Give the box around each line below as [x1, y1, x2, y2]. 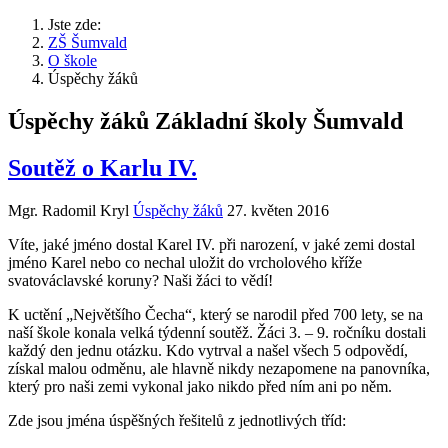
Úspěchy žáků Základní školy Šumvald [8, 107, 403, 134]
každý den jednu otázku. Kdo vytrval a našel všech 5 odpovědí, [8, 341, 408, 359]
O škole [48, 52, 97, 69]
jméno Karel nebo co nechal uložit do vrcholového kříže [8, 253, 362, 271]
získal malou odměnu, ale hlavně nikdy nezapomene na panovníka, [8, 359, 430, 377]
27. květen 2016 [227, 201, 329, 219]
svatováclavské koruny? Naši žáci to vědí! [8, 271, 273, 289]
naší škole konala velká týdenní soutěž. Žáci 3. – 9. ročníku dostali [8, 323, 426, 341]
